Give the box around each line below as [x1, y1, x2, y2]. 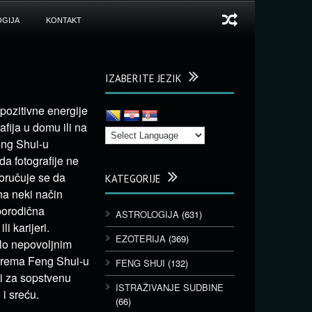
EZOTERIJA [116, 232, 166, 245]
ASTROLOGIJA [116, 208, 179, 221]
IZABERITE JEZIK [105, 72, 182, 85]
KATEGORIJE [105, 172, 161, 185]
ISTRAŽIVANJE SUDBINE [116, 281, 224, 294]
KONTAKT [45, 16, 81, 24]
